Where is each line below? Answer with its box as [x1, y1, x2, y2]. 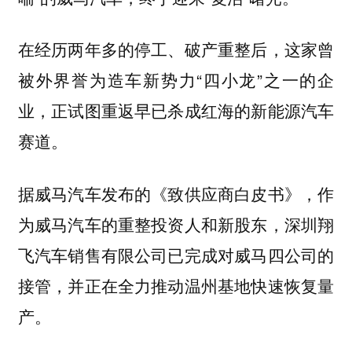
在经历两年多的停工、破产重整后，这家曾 [17, 37, 335, 61]
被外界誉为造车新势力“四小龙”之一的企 [17, 68, 335, 92]
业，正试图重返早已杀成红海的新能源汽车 [17, 98, 335, 123]
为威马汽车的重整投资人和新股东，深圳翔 [17, 212, 335, 236]
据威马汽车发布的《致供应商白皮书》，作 [17, 181, 335, 205]
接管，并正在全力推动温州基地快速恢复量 [17, 273, 335, 297]
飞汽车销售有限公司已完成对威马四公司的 [17, 243, 335, 266]
